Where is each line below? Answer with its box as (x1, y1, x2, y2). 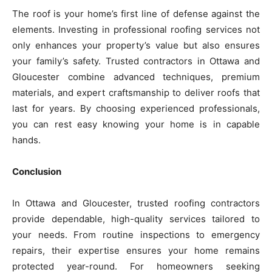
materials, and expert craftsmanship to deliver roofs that (12, 86, 260, 98)
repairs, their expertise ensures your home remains (12, 244, 260, 256)
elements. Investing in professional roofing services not (12, 23, 260, 35)
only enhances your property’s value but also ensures (12, 39, 260, 51)
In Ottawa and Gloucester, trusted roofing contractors (12, 197, 260, 209)
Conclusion (12, 165, 61, 177)
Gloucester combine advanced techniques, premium (12, 70, 260, 83)
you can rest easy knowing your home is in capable (12, 118, 260, 130)
